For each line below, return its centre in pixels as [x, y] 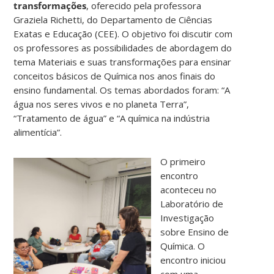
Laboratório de [192, 204]
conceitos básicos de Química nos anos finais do [115, 76]
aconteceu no [189, 190]
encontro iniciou [193, 260]
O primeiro [183, 162]
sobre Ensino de [195, 232]
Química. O [183, 246]
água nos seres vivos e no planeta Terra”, [102, 104]
